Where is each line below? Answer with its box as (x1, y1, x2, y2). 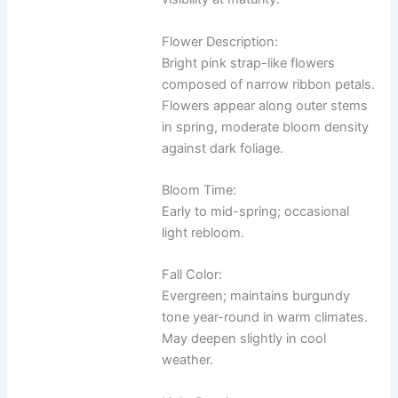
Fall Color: (162, 267, 223, 283)
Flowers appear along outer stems (162, 97, 369, 114)
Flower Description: (162, 33, 279, 50)
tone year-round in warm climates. (162, 309, 369, 326)
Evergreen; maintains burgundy (162, 288, 351, 305)
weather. (162, 352, 214, 369)
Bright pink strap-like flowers (162, 54, 336, 71)
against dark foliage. (162, 139, 284, 156)
